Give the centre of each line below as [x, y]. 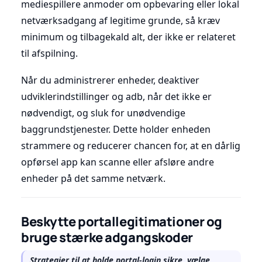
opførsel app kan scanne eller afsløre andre [118, 162]
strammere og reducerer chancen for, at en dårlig [131, 145]
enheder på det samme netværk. [93, 178]
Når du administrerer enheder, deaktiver [110, 80]
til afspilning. [49, 53]
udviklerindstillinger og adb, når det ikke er [116, 96]
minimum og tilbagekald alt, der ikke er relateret [128, 37]
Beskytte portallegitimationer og [122, 221]
